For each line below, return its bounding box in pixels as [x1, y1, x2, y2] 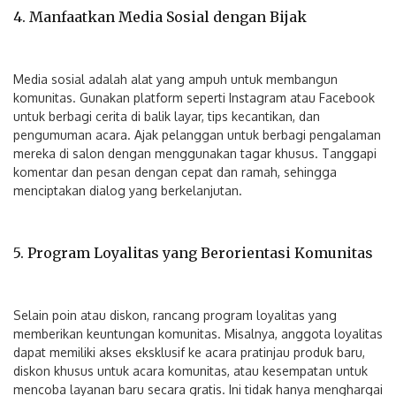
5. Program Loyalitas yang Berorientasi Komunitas [13, 243, 373, 262]
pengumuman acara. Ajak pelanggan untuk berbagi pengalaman [13, 126, 381, 142]
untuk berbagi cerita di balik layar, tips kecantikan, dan [13, 108, 320, 124]
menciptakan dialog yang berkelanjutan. [13, 182, 242, 198]
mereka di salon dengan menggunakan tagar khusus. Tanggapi [13, 145, 377, 161]
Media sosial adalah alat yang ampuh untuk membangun [13, 71, 338, 87]
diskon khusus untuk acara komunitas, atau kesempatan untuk [13, 362, 368, 378]
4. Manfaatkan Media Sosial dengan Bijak [13, 7, 307, 26]
